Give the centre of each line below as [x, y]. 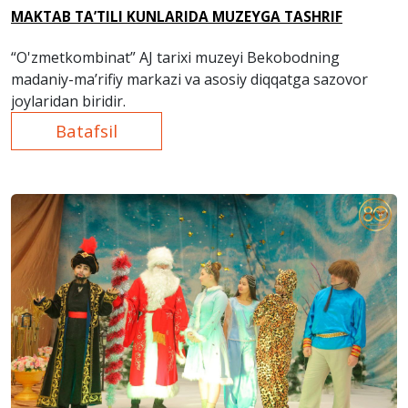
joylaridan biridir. [70, 101]
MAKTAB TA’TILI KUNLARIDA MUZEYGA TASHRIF [177, 16]
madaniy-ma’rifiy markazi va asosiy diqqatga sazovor [189, 79]
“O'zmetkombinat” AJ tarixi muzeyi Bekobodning [175, 57]
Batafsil [87, 130]
